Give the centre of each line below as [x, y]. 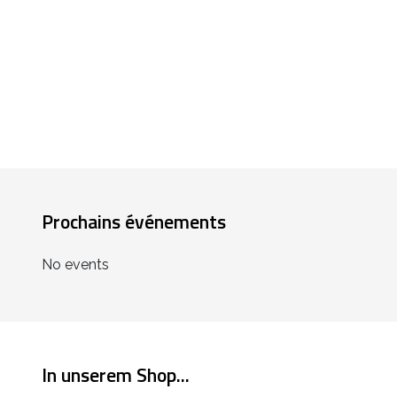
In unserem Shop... [116, 374]
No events [75, 264]
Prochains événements [134, 221]
